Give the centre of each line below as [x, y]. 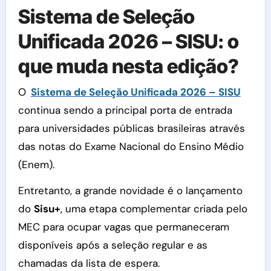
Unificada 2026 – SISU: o [128, 41]
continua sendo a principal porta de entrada [125, 110]
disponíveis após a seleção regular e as [113, 245]
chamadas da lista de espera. [89, 263]
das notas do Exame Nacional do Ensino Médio [131, 146]
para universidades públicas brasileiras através [131, 128]
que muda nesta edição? [128, 66]
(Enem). [36, 164]
